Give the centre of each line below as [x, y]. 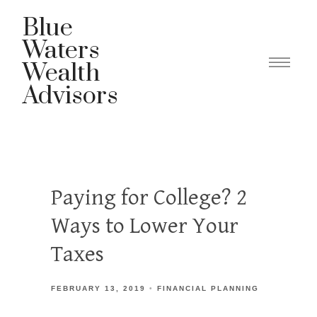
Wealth [61, 74]
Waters [61, 51]
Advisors [70, 96]
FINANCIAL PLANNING [208, 288]
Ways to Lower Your [145, 226]
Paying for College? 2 [149, 198]
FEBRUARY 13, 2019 [98, 288]
